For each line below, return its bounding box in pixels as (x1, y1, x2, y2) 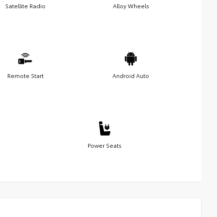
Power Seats (87, 140, 122, 149)
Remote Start (7, 71, 44, 79)
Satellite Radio (5, 1, 46, 10)
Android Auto (112, 71, 149, 79)
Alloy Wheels (112, 1, 149, 10)
